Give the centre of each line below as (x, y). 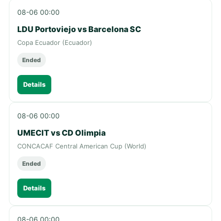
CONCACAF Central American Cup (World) (82, 146)
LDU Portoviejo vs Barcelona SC (79, 29)
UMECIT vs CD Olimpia (61, 132)
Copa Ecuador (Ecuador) (55, 42)
